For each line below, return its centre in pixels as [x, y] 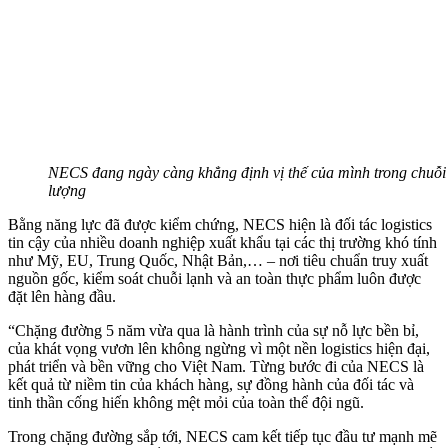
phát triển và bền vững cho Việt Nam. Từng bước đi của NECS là [216, 366]
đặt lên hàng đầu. [62, 296]
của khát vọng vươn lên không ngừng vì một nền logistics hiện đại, [219, 348]
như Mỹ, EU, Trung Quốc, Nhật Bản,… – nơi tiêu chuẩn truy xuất [218, 260]
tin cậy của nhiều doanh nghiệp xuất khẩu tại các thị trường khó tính [222, 242]
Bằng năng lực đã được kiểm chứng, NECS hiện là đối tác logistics [220, 224]
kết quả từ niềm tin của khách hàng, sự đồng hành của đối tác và [211, 384]
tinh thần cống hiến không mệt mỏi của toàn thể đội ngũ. [186, 402]
